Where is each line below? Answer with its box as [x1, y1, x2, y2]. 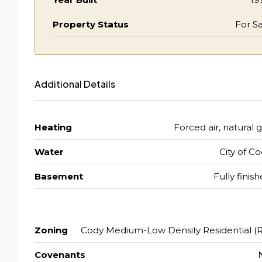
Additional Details [35, 77, 115, 90]
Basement [35, 170, 83, 182]
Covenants [35, 249, 85, 260]
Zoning [35, 224, 68, 236]
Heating [35, 121, 72, 133]
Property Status [53, 18, 129, 30]
